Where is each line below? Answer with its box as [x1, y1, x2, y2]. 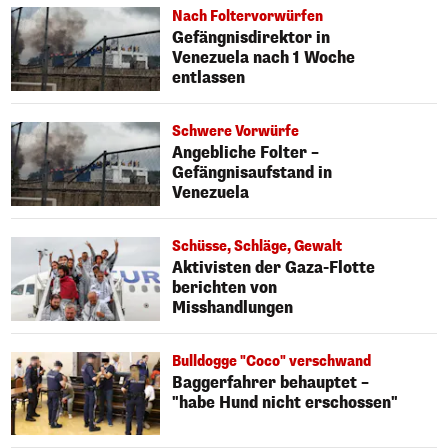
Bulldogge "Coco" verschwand [172, 351, 372, 371]
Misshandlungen [172, 296, 294, 318]
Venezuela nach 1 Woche [172, 47, 356, 69]
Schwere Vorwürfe [172, 121, 300, 141]
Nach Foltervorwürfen [172, 7, 324, 27]
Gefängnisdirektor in [172, 27, 331, 49]
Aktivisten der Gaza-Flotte [172, 256, 376, 278]
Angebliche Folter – [172, 141, 320, 163]
